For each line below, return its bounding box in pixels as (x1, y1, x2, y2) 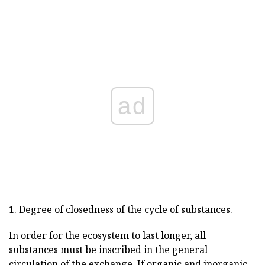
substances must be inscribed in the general (9, 243, 208, 256)
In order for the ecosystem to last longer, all (9, 228, 206, 242)
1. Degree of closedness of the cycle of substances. (9, 202, 232, 216)
